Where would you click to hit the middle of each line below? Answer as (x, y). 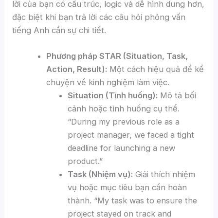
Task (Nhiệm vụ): (100, 174)
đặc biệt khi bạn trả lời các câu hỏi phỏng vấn (99, 17)
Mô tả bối (177, 95)
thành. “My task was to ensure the (133, 200)
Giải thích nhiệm (164, 174)
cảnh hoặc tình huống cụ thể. (124, 108)
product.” (85, 161)
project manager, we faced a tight (131, 135)
